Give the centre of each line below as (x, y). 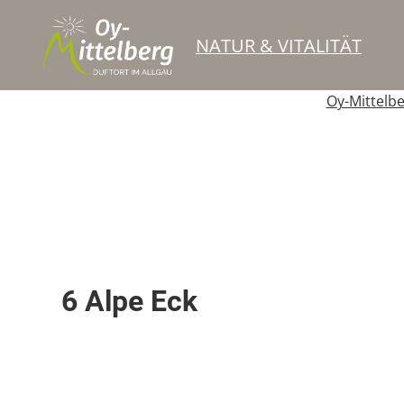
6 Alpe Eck (129, 301)
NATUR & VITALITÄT (278, 45)
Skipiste (92, 262)
